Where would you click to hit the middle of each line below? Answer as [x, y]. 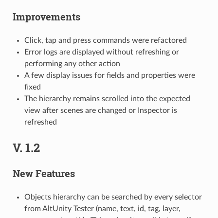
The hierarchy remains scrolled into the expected [107, 99]
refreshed [40, 122]
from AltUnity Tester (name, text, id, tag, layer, [102, 209]
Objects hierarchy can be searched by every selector [113, 197]
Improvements [46, 16]
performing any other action [72, 64]
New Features [44, 173]
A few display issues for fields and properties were [109, 75]
